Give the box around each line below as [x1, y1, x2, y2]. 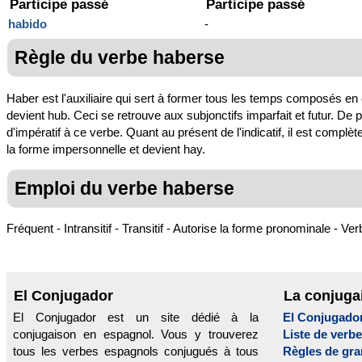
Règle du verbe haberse [15, 47, 225, 69]
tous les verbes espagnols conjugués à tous [13, 344, 259, 359]
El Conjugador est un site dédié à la [13, 310, 259, 325]
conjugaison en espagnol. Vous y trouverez [13, 327, 259, 342]
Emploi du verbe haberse [15, 177, 234, 199]
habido [8, 17, 47, 32]
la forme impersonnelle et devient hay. [6, 141, 205, 156]
